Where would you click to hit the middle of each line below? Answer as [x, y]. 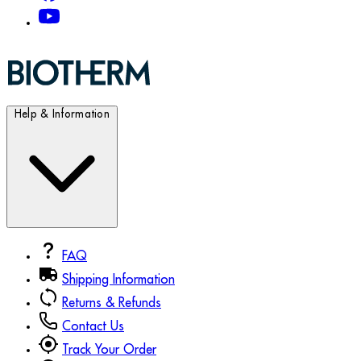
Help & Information [62, 114]
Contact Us [93, 327]
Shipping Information [118, 280]
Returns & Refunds [112, 303]
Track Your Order [109, 350]
